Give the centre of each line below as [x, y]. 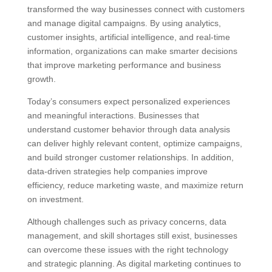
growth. [41, 79]
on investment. [55, 199]
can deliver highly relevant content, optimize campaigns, [134, 144]
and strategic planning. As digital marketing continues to [134, 264]
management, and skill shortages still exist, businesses [132, 236]
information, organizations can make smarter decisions [132, 51]
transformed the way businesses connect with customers [136, 9]
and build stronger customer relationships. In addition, [130, 158]
